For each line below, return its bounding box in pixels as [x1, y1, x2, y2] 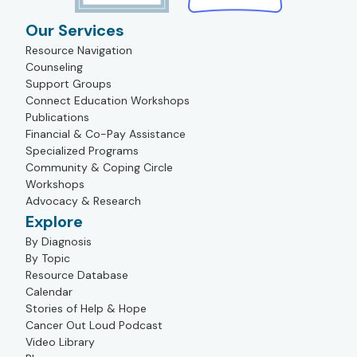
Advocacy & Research [25, 194, 141, 209]
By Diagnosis [25, 234, 92, 249]
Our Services [25, 20, 124, 41]
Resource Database [25, 268, 128, 283]
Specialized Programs [25, 143, 139, 159]
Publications [25, 110, 89, 125]
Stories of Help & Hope [25, 301, 147, 316]
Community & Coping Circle [25, 160, 173, 175]
